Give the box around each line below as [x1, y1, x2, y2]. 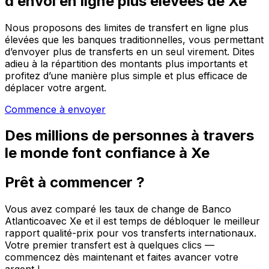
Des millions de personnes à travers [5, 127, 254, 145]
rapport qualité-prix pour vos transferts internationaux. [5, 227, 256, 240]
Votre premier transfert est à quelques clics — [5, 239, 214, 252]
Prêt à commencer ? [5, 174, 145, 192]
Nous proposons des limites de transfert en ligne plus [5, 21, 249, 34]
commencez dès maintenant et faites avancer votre [5, 251, 238, 264]
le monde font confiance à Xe [5, 144, 210, 162]
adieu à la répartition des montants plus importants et [5, 57, 247, 70]
